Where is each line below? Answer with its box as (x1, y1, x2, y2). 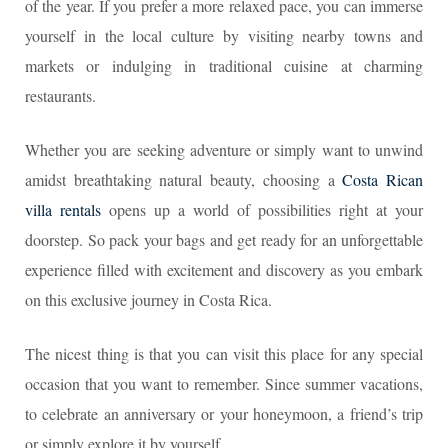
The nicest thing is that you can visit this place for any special (25, 342, 423, 364)
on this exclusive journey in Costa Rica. (25, 288, 272, 310)
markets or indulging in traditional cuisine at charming (25, 54, 423, 76)
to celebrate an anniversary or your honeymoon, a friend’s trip (25, 402, 423, 424)
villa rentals (25, 198, 101, 220)
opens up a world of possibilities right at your (101, 198, 423, 220)
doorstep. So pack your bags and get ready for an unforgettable (25, 228, 423, 250)
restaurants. (25, 84, 96, 106)
